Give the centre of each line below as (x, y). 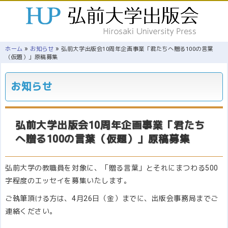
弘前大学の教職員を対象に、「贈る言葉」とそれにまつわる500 (112, 168)
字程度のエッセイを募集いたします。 (68, 181)
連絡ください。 (31, 211)
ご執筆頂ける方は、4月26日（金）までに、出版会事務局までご (112, 198)
